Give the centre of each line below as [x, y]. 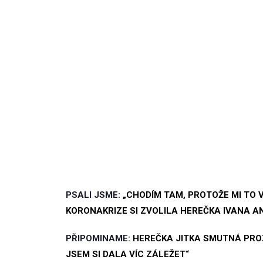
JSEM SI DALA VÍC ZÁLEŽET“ [127, 254]
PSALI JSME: [94, 195]
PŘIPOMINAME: [99, 239]
